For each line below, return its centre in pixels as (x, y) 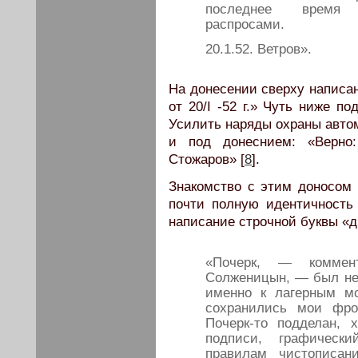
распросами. (245, 24)
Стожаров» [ (207, 159)
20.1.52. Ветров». (259, 49)
